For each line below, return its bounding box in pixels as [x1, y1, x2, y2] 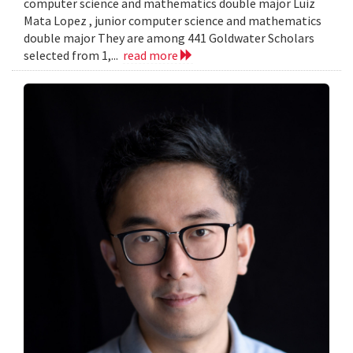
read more [123, 46, 180, 63]
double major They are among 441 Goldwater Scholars [24, 29, 314, 46]
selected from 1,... [24, 46, 123, 63]
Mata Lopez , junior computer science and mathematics [24, 12, 321, 28]
